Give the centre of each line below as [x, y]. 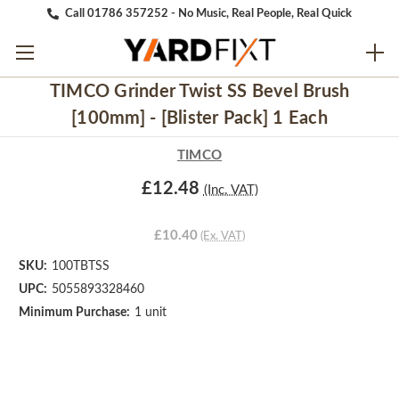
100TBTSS [80, 266]
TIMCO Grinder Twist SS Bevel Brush [199, 92]
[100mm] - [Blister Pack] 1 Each [199, 119]
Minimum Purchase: [74, 312]
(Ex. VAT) [223, 236]
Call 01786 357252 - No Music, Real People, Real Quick [208, 13]
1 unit [150, 312]
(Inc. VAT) [231, 190]
